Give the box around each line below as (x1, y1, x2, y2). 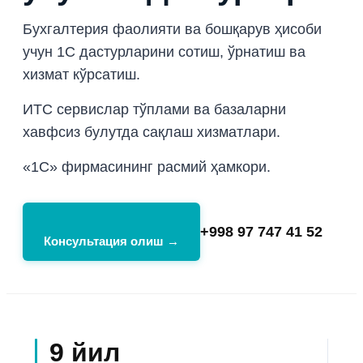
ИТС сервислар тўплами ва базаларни (23, 100, 286, 117)
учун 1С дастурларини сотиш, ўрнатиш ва (23, 43, 305, 60)
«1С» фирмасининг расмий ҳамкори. (23, 158, 271, 175)
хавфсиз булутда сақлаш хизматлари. (23, 123, 280, 140)
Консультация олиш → (44, 233, 179, 248)
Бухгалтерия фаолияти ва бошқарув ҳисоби (23, 20, 322, 37)
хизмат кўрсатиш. (23, 66, 140, 83)
